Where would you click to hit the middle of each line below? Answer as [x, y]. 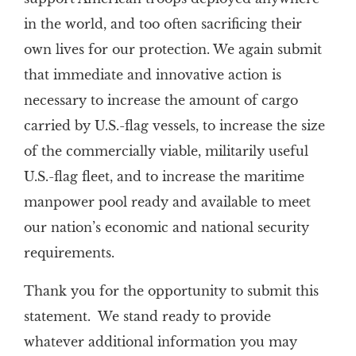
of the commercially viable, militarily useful [166, 151]
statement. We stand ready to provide [147, 316]
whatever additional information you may [160, 342]
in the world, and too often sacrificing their [163, 24]
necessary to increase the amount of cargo [161, 100]
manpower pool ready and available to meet [167, 202]
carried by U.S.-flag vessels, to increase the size [174, 126]
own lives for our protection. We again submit [172, 49]
